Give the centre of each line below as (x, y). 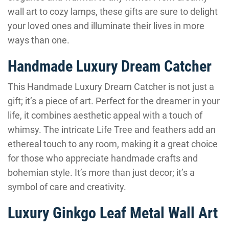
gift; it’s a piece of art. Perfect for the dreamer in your (114, 101)
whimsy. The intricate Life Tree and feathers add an (112, 130)
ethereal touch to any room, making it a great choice (113, 144)
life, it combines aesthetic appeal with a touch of (105, 115)
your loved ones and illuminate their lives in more (106, 26)
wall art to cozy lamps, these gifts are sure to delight (113, 12)
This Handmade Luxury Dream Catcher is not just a (111, 87)
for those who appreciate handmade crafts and (103, 158)
